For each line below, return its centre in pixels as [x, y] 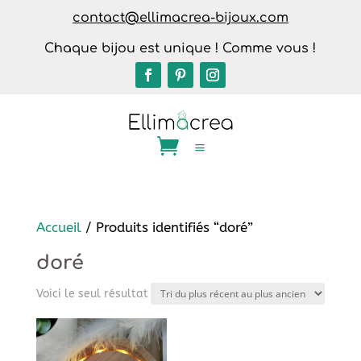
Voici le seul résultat [92, 293]
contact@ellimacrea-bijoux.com [180, 18]
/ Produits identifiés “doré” [167, 227]
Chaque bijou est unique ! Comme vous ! [180, 48]
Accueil [58, 227]
